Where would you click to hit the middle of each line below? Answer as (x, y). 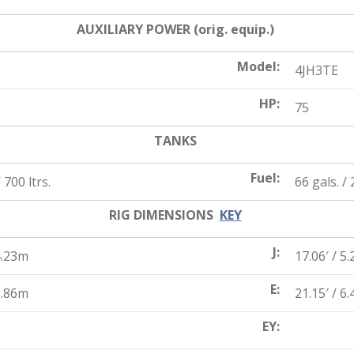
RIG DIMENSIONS (161, 215)
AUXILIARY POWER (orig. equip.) (175, 29)
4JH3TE (315, 70)
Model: (258, 66)
